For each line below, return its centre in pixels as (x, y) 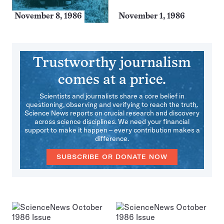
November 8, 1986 (48, 16)
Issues (23, 216)
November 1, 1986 (151, 16)
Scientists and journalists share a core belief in (112, 96)
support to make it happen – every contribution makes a (112, 130)
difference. (112, 138)
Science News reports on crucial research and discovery (112, 113)
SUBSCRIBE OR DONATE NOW (112, 156)
